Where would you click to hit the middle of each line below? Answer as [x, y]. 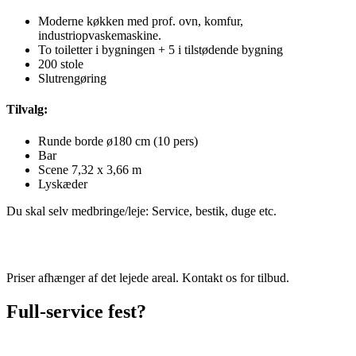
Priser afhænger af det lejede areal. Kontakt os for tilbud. [148, 278]
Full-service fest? [76, 312]
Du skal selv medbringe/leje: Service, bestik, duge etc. [141, 211]
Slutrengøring [72, 79]
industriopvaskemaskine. [100, 36]
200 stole [62, 64]
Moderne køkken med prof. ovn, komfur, [141, 21]
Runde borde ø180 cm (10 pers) [118, 141]
